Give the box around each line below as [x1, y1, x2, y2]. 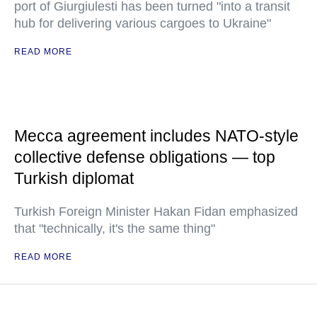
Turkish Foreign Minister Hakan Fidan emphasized [14, 204, 298, 219]
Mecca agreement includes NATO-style [14, 127, 299, 146]
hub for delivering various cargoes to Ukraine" [14, 16, 271, 31]
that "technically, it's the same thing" [14, 221, 215, 236]
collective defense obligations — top [14, 148, 275, 167]
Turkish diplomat [14, 169, 134, 188]
